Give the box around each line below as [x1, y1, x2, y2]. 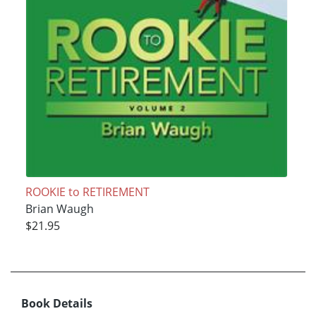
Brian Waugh [25, 201, 94, 217]
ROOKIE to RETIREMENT [25, 184, 150, 200]
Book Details [21, 296, 92, 312]
